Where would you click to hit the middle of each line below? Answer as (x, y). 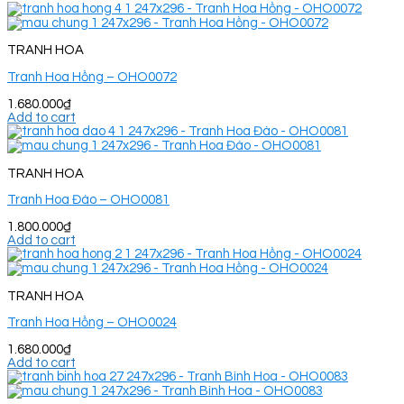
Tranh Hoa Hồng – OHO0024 (92, 323)
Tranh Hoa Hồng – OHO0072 (92, 78)
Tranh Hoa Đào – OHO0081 (88, 200)
